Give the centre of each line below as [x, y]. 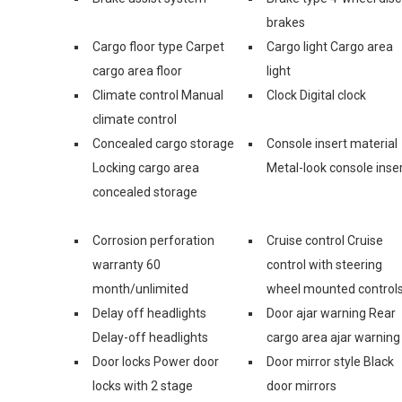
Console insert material [332, 143]
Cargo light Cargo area [330, 46]
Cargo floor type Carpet [158, 46]
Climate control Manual [158, 95]
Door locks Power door [156, 361]
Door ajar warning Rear [331, 313]
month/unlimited [140, 288]
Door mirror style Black [330, 361]
